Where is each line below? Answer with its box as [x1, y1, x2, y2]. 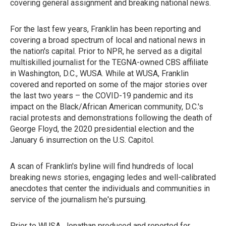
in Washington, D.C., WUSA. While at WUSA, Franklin [10, 69, 189, 78]
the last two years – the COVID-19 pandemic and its [10, 91, 193, 100]
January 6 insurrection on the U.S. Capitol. [10, 135, 154, 145]
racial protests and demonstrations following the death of [10, 113, 212, 123]
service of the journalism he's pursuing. [10, 195, 147, 204]
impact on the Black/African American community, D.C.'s [10, 102, 203, 111]
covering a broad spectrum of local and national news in [10, 35, 205, 45]
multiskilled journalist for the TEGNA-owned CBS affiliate [10, 58, 208, 67]
